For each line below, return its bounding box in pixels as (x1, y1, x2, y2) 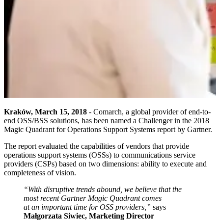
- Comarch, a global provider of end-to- (87, 107, 211, 116)
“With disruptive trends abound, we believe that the (24, 185, 182, 193)
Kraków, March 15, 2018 (4, 107, 87, 116)
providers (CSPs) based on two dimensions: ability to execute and (4, 159, 207, 168)
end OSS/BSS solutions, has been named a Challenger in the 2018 (4, 116, 209, 125)
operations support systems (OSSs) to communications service (4, 150, 195, 159)
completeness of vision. (4, 168, 76, 177)
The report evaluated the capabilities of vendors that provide (4, 141, 189, 150)
